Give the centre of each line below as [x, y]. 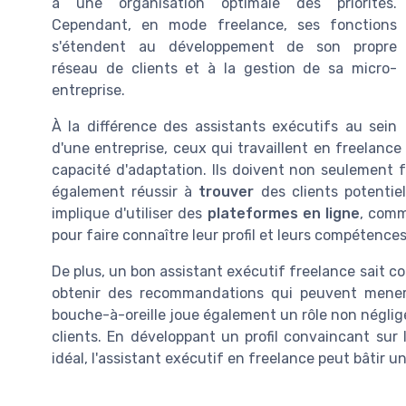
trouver [227, 192]
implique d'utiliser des [130, 214]
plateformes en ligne [283, 214]
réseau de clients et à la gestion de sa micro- [224, 69]
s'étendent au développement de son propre [224, 47]
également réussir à [126, 192]
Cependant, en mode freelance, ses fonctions [224, 25]
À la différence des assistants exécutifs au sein [224, 127]
